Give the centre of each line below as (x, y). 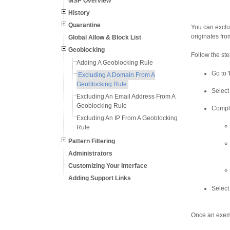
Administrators (90, 154)
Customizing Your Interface (108, 166)
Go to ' (220, 73)
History (79, 13)
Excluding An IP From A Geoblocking (127, 118)
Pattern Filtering (92, 141)
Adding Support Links (100, 178)
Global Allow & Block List (105, 37)
